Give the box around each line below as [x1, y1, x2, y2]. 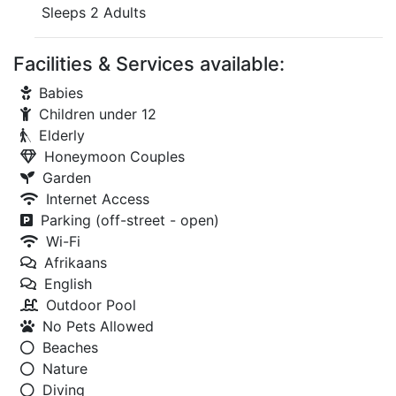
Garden [42, 169, 91, 187]
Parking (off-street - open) [41, 211, 219, 229]
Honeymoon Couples [44, 148, 185, 165]
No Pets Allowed [42, 317, 154, 335]
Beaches [42, 339, 98, 356]
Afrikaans [44, 254, 107, 271]
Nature [42, 360, 88, 377]
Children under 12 [39, 105, 156, 123]
